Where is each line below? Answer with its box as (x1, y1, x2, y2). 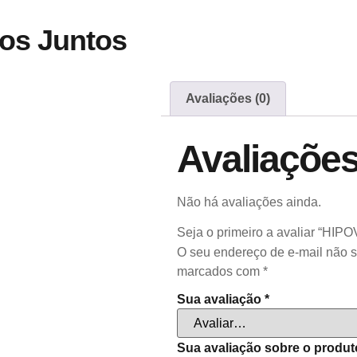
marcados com (177, 265, 263, 279)
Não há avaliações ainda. (177, 194, 321, 209)
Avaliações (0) (186, 91, 271, 105)
